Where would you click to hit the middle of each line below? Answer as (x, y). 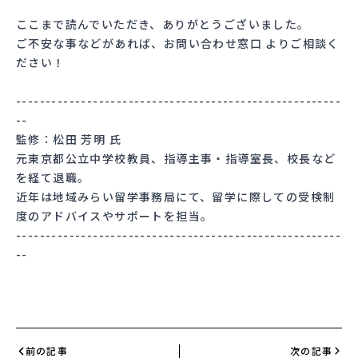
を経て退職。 (53, 178)
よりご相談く (301, 44)
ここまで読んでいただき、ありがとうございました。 (163, 24)
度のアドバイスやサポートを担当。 (115, 216)
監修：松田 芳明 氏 (69, 139)
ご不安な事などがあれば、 (90, 44)
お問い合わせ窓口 (213, 44)
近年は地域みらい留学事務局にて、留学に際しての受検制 (176, 197)
